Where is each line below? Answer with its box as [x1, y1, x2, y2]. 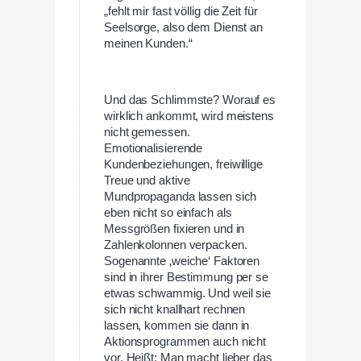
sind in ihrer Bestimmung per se [104, 270, 268, 284]
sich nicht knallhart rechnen [104, 302, 246, 316]
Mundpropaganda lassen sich [104, 189, 257, 203]
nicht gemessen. [104, 125, 190, 139]
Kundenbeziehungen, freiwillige [104, 157, 263, 171]
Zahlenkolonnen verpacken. [104, 238, 247, 251]
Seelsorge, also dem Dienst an [104, 21, 263, 35]
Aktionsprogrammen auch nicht [104, 334, 267, 348]
